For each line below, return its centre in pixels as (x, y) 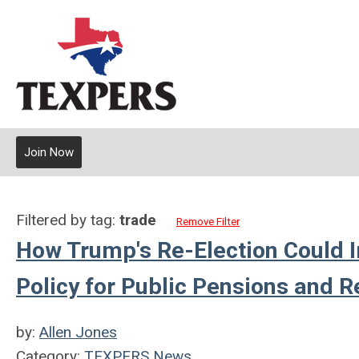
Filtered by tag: (68, 220)
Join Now (49, 152)
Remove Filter (208, 222)
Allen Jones (78, 332)
